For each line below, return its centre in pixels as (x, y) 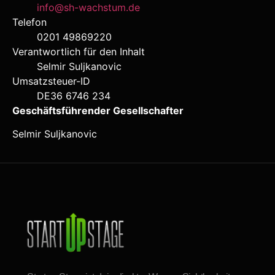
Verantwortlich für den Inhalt (79, 52)
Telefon (29, 22)
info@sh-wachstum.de (88, 7)
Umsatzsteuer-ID (51, 81)
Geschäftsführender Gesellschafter (98, 110)
